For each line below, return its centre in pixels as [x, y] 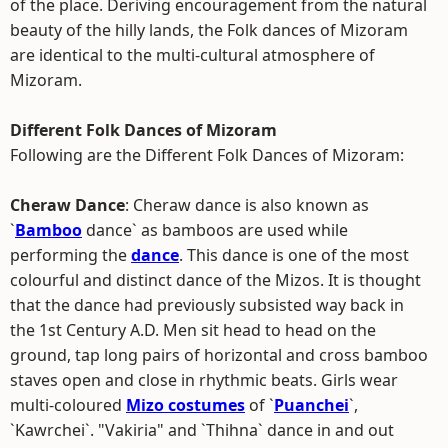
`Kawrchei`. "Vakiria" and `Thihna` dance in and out [202, 430]
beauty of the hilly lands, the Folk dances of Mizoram [209, 30]
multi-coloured [68, 405]
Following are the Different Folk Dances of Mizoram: [207, 155]
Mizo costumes [185, 405]
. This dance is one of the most [294, 255]
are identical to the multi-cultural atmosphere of [192, 55]
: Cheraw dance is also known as [247, 205]
